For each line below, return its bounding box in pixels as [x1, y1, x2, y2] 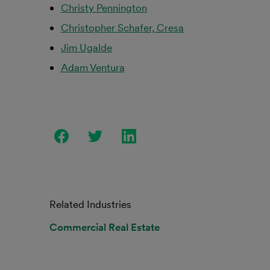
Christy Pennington [60, 1, 147, 14]
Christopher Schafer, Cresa [60, 21, 184, 34]
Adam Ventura [60, 61, 125, 74]
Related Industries [49, 198, 131, 211]
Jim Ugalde [60, 41, 112, 54]
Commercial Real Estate [49, 221, 160, 234]
